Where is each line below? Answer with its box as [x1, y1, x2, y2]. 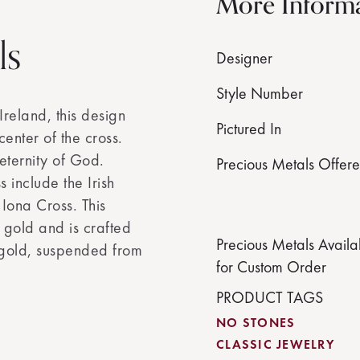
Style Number [216, 83, 303, 104]
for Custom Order [216, 256, 326, 277]
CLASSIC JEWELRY [216, 336, 334, 353]
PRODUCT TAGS [216, 287, 323, 308]
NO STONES [216, 314, 296, 331]
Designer [216, 47, 272, 68]
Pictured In [216, 118, 281, 139]
